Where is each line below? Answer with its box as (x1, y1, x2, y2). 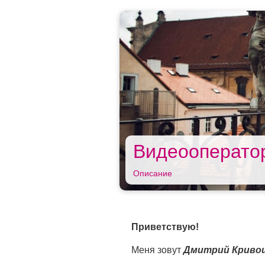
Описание (133, 169, 172, 178)
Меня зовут (131, 244, 183, 255)
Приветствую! (131, 221, 199, 232)
